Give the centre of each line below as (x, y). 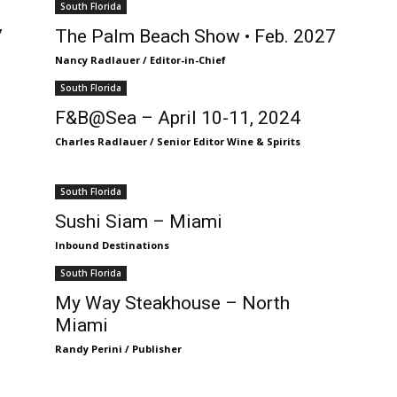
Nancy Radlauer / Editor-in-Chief (140, 60)
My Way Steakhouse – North (172, 303)
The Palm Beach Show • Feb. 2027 (195, 36)
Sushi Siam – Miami (139, 222)
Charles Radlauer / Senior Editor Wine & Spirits (178, 141)
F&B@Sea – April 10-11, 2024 (178, 118)
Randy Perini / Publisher (118, 349)
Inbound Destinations (112, 245)
